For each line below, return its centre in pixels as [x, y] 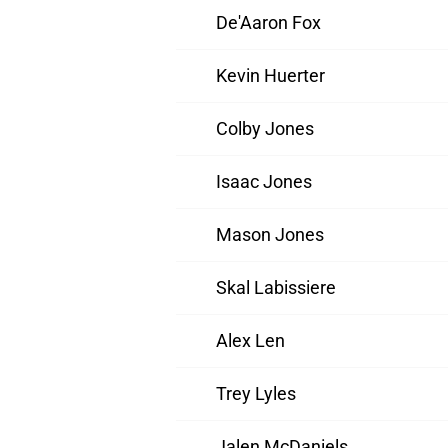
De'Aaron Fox [268, 23]
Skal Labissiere [276, 288]
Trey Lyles [256, 394]
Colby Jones [265, 129]
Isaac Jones [264, 182]
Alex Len [250, 341]
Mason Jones [270, 235]
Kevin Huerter [270, 76]
